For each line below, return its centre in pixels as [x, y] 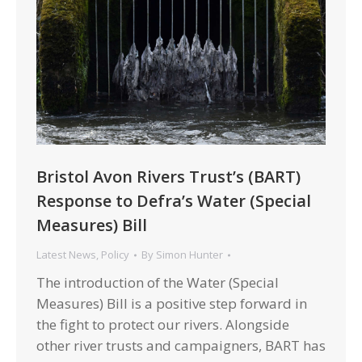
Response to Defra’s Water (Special [174, 201]
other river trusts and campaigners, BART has [181, 345]
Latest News [66, 255]
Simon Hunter [189, 255]
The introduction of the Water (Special [158, 282]
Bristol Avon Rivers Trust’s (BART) [168, 177]
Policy [115, 255]
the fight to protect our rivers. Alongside [163, 324]
